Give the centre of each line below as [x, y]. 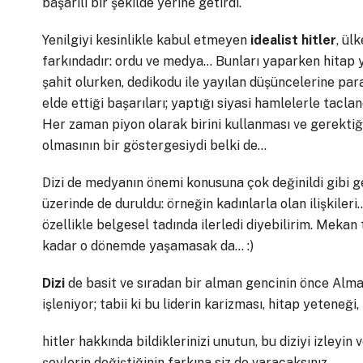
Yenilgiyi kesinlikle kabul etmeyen [146, 40]
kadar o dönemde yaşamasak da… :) [148, 246]
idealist [274, 40]
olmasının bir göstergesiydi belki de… [154, 145]
